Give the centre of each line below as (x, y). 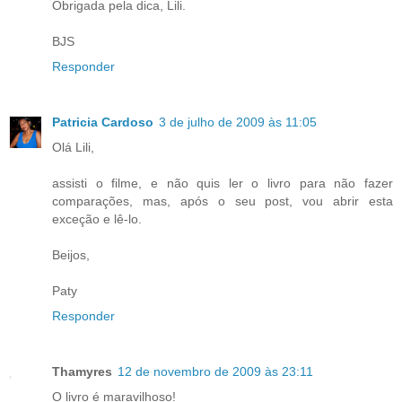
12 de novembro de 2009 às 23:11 (215, 372)
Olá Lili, (73, 148)
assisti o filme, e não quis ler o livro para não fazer (223, 184)
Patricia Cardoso (103, 122)
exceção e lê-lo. (97, 219)
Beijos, (71, 255)
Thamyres (82, 372)
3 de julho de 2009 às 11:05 (238, 122)
